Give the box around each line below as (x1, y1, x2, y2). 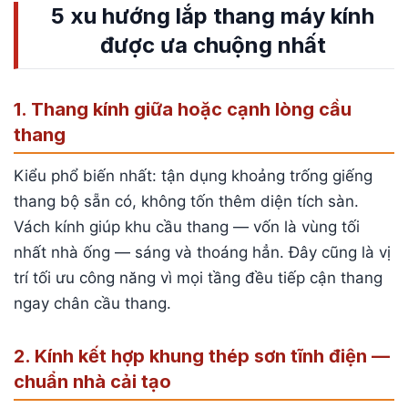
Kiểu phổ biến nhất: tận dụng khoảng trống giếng (14, 166, 372, 185)
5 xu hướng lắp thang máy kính (51, 3, 374, 30)
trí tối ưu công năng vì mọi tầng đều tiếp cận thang (14, 268, 382, 287)
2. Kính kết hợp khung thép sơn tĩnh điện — (14, 344, 390, 367)
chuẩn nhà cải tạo (14, 370, 171, 393)
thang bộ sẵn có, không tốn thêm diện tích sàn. (14, 191, 359, 210)
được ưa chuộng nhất (99, 32, 326, 59)
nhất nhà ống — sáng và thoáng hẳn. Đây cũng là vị (14, 242, 391, 261)
